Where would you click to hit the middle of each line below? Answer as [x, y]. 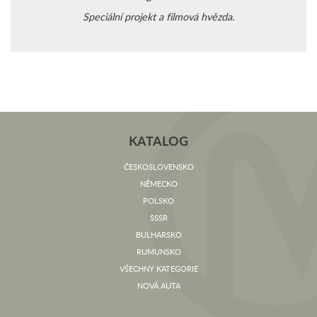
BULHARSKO [158, 235]
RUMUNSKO [158, 252]
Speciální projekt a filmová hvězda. [158, 17]
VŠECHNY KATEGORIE [158, 269]
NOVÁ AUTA [158, 286]
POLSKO [158, 201]
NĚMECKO [158, 184]
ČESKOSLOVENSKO [158, 167]
